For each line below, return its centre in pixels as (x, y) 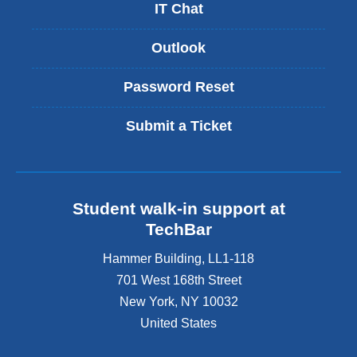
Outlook (178, 48)
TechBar (178, 229)
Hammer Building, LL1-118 (178, 259)
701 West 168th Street (178, 280)
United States (178, 324)
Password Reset (178, 87)
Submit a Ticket (178, 126)
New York (147, 302)
